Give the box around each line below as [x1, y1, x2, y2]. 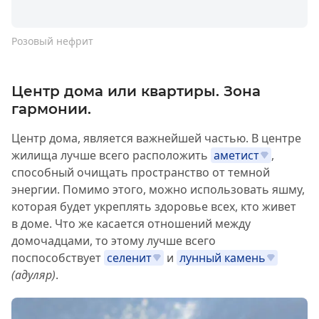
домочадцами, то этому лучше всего [11, 233, 216, 249]
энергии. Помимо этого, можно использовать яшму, [11, 182, 305, 198]
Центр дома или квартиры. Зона [11, 83, 261, 100]
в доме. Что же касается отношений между [11, 216, 251, 232]
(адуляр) [11, 267, 56, 283]
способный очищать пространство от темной [11, 164, 270, 181]
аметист [214, 147, 259, 164]
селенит [107, 250, 152, 266]
